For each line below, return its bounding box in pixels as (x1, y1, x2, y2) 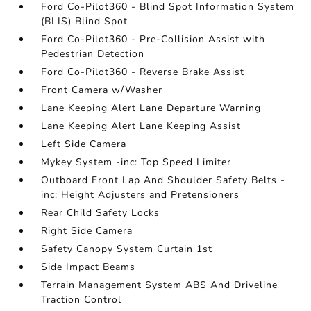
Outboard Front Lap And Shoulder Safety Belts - (41, 174, 286, 187)
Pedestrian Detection (41, 47, 145, 61)
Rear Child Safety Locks (41, 206, 160, 220)
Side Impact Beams (41, 260, 136, 274)
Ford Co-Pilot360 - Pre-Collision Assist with (41, 33, 266, 47)
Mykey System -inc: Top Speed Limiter (41, 155, 232, 169)
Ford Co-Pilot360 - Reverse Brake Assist (41, 65, 245, 79)
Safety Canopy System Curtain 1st (41, 242, 213, 256)
